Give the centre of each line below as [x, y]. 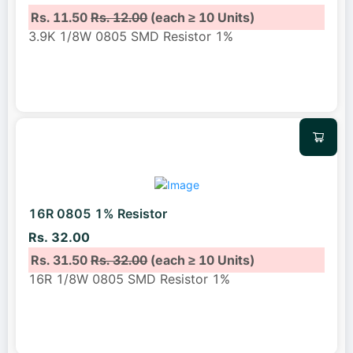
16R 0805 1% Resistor [98, 214]
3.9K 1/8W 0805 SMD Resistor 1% [131, 36]
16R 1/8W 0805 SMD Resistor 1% [129, 279]
